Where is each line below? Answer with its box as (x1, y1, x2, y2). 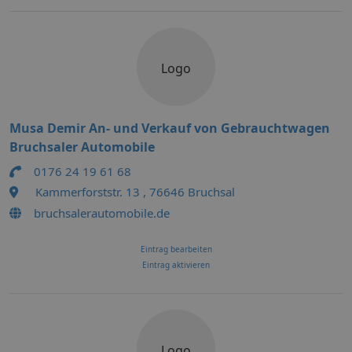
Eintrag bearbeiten (140, 244, 212, 255)
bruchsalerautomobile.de (34, 205, 170, 221)
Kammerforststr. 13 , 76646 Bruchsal (35, 184, 235, 200)
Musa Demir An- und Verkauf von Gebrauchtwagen (9, 119, 330, 137)
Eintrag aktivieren (142, 259, 210, 270)
